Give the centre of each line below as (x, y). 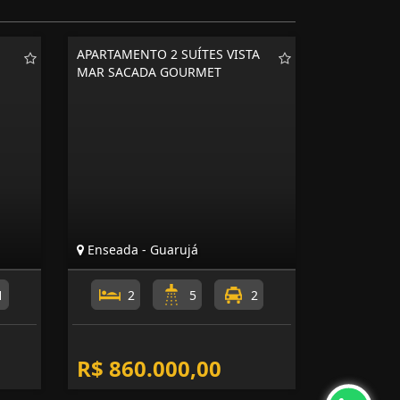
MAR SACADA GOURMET (149, 72)
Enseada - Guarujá (141, 250)
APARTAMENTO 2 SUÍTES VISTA (168, 54)
